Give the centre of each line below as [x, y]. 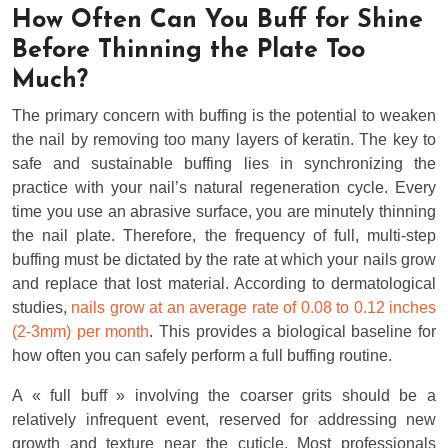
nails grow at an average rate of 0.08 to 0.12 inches [254, 308]
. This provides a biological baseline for [292, 332]
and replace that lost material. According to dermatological [224, 284]
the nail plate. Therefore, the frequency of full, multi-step [224, 236]
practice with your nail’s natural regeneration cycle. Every [224, 188]
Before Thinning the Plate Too [188, 51]
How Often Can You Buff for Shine [217, 21]
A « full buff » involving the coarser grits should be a [224, 396]
